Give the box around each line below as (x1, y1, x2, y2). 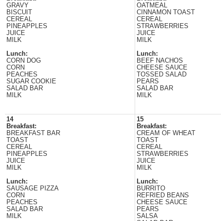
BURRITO (137, 185, 165, 192)
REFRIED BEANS (137, 192, 189, 199)
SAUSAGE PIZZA (6, 185, 59, 192)
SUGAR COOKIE (6, 78, 56, 85)
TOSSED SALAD (137, 71, 186, 78)
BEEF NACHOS (137, 57, 183, 64)
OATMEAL (137, 2, 167, 9)
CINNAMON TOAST (137, 9, 195, 16)
